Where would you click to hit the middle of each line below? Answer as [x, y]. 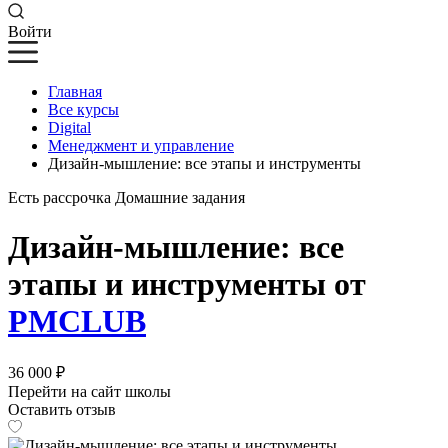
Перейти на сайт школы [89, 392]
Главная [75, 92]
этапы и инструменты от [187, 283]
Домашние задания [180, 198]
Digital [69, 128]
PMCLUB [77, 320]
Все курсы [83, 110]
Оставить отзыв [62, 410]
